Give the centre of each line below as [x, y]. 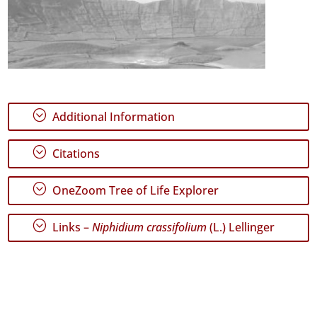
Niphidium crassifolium [150, 227]
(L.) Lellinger [241, 227]
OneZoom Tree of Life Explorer [134, 191]
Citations [75, 153]
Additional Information [113, 116]
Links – [71, 227]
